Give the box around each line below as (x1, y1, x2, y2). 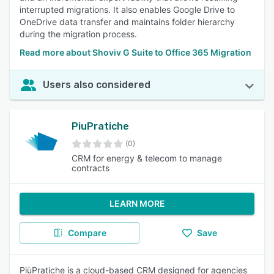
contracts (72, 163, 109, 173)
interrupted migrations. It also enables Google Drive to (20, 4, 235, 15)
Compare (67, 228, 106, 238)
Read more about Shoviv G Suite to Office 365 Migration (20, 47, 251, 57)
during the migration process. (20, 29, 137, 39)
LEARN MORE (109, 198, 165, 209)
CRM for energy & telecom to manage (72, 153, 222, 163)
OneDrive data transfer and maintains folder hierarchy (20, 17, 235, 27)
